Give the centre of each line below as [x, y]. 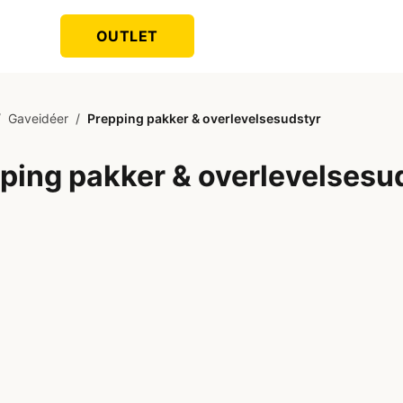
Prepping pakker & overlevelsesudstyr [204, 118]
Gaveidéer [38, 118]
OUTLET [127, 36]
